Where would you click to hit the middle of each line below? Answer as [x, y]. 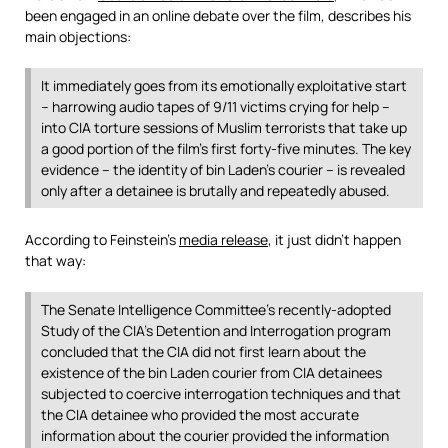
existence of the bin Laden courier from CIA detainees [211, 372]
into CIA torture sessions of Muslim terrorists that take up [224, 127]
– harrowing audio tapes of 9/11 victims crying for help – [215, 106]
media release [223, 239]
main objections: [78, 36]
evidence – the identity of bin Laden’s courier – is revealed [223, 169]
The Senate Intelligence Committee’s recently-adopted [216, 309]
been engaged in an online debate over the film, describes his [218, 15]
